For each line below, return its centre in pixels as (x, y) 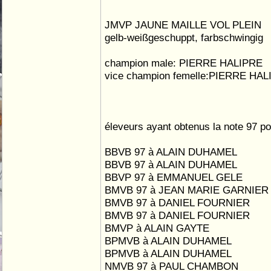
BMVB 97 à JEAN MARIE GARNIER (187, 190)
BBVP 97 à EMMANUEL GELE (174, 177)
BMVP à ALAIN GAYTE (157, 228)
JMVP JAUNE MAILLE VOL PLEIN (183, 25)
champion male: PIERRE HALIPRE (184, 63)
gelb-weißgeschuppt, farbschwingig (184, 38)
